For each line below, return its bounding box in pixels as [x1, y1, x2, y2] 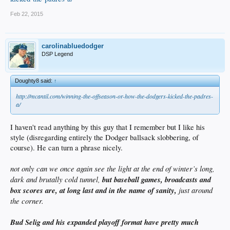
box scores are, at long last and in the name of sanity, [10, 184, 179, 196]
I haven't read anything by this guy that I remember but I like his [10, 122, 205, 132]
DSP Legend [42, 51, 73, 57]
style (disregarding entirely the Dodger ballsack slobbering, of [10, 132, 199, 142]
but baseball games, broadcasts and [102, 174, 211, 185]
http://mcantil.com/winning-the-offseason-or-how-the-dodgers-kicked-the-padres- [16, 92, 213, 100]
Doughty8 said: [15, 78, 54, 84]
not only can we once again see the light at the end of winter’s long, [10, 163, 215, 174]
